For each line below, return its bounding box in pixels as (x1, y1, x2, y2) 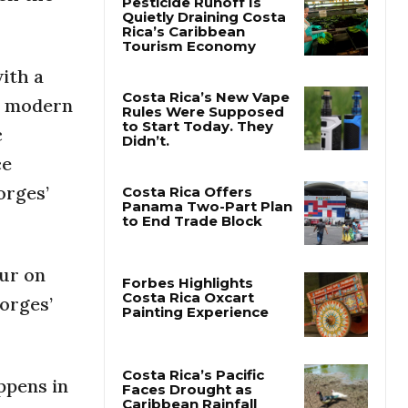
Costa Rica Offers (122, 229, 252, 247)
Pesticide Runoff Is (122, 39, 261, 57)
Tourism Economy (122, 83, 256, 101)
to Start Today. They (122, 163, 273, 181)
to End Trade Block (122, 258, 262, 276)
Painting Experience (122, 349, 269, 367)
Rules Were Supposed (122, 148, 284, 167)
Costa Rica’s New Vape (122, 134, 290, 152)
